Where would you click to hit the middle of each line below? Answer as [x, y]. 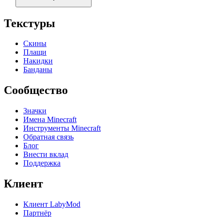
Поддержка [42, 163]
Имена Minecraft [50, 120]
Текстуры [30, 23]
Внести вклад [46, 155]
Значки [35, 111]
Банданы [38, 70]
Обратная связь [48, 137]
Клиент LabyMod [52, 204]
